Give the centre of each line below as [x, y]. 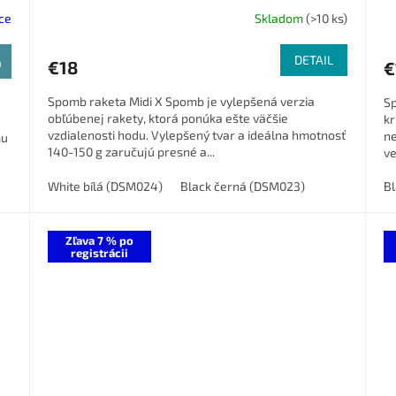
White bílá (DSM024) [106, 186]
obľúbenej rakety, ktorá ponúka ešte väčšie [168, 118]
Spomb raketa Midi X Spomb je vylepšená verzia [182, 101]
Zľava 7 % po [100, 240]
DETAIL [313, 59]
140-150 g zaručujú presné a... [132, 151]
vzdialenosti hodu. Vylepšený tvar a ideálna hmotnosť [197, 134]
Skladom [280, 19]
